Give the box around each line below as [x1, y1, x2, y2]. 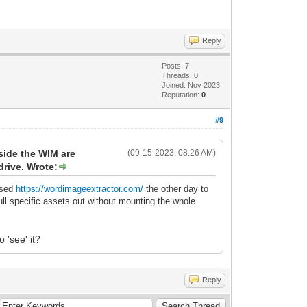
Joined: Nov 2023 [162, 80, 221, 89]
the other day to [143, 183, 209, 194]
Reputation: [162, 90, 202, 99]
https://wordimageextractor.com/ [16, 183, 144, 194]
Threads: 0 [162, 71, 199, 79]
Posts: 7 [162, 61, 190, 70]
